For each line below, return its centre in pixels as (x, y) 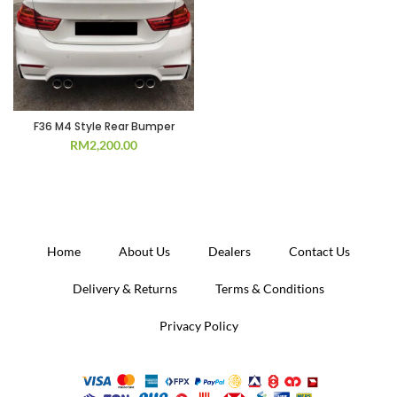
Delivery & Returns (125, 288)
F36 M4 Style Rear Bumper (104, 126)
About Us (144, 251)
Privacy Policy (198, 326)
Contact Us (319, 251)
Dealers (230, 251)
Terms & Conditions (270, 288)
